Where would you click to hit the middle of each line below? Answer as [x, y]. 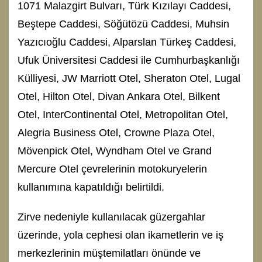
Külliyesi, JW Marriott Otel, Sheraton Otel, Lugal [129, 78]
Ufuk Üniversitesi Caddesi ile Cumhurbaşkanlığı [129, 60]
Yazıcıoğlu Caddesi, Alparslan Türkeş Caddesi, [127, 42]
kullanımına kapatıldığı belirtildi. [91, 187]
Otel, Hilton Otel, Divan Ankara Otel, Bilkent [119, 96]
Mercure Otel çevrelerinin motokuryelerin [112, 169]
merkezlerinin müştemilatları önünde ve [109, 253]
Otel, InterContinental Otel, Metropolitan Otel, [123, 114]
